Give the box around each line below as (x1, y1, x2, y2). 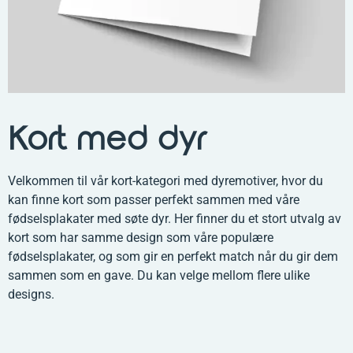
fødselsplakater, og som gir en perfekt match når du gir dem (8, 248, 338, 264)
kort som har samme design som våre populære (8, 229, 273, 245)
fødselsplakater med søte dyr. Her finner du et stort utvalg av (8, 210, 341, 226)
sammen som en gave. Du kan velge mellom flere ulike (8, 267, 310, 283)
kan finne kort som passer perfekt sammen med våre (8, 191, 299, 207)
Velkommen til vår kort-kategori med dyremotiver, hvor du (8, 173, 323, 188)
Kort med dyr (8, 121, 206, 158)
